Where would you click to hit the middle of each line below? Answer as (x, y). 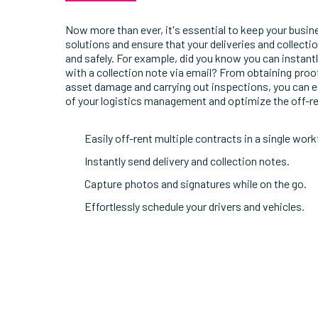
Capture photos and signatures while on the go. (196, 184)
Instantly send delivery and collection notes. (187, 161)
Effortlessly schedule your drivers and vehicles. (195, 207)
